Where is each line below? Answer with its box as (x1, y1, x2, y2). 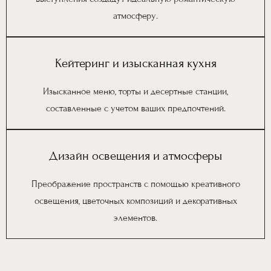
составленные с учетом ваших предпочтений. (45, 103, 226, 114)
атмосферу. (113, 10, 158, 22)
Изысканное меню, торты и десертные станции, (43, 86, 228, 97)
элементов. (114, 212, 157, 224)
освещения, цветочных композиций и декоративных (34, 195, 237, 207)
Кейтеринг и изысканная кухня (54, 56, 217, 71)
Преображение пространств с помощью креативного (31, 178, 240, 190)
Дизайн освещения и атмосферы (48, 149, 223, 164)
